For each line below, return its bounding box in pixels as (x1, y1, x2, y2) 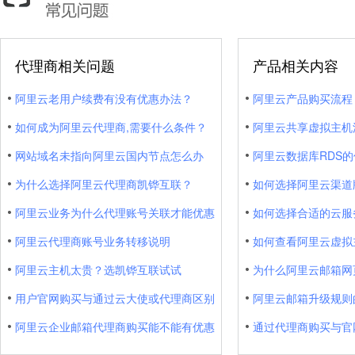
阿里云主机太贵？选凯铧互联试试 (15, 261, 181, 277)
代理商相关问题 (15, 55, 115, 75)
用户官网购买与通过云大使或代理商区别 (15, 290, 215, 306)
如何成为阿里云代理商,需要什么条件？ (15, 119, 207, 135)
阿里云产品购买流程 (253, 90, 353, 106)
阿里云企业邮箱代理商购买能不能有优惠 (15, 319, 215, 334)
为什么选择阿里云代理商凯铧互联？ (15, 176, 193, 192)
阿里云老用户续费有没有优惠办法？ (15, 90, 193, 106)
